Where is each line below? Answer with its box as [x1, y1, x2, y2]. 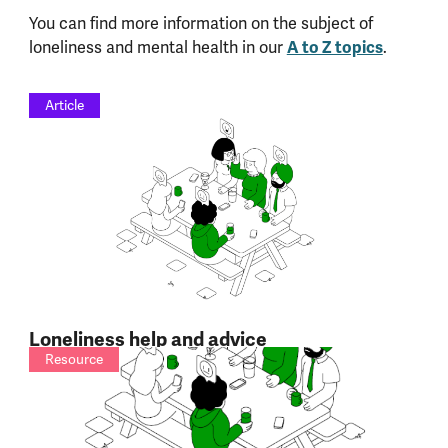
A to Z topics [286, 36, 383, 58]
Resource [44, 350, 103, 369]
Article [44, 95, 84, 114]
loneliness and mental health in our [28, 36, 287, 58]
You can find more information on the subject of [28, 12, 373, 34]
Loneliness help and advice [28, 328, 267, 353]
